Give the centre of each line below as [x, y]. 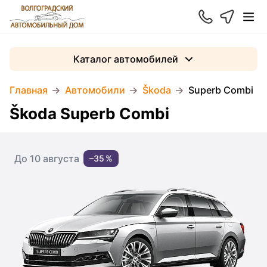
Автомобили [95, 90]
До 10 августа [47, 159]
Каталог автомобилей [126, 59]
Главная [29, 90]
